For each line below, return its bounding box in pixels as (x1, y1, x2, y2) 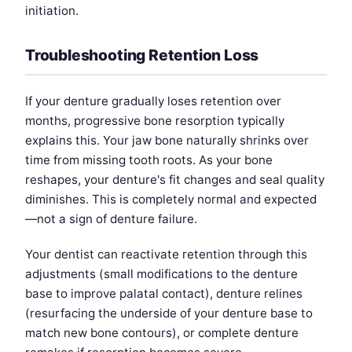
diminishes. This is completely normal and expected (25, 192, 317, 207)
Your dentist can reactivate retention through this (25, 247, 307, 262)
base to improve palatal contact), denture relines (25, 286, 302, 302)
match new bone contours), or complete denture (25, 325, 299, 341)
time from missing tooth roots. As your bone (25, 152, 273, 168)
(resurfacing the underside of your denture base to (25, 306, 313, 321)
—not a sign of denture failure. (25, 211, 197, 227)
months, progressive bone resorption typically (25, 113, 284, 129)
